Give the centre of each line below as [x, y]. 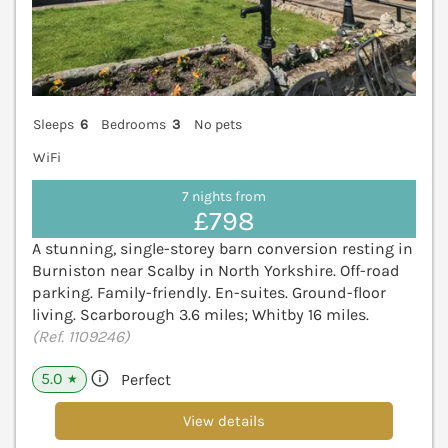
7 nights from [224, 197]
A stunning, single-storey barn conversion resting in [222, 248]
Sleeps [53, 124]
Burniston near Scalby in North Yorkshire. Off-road [216, 270]
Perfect [146, 379]
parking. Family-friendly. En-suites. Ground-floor [209, 292]
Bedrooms [134, 124]
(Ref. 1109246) [81, 336]
